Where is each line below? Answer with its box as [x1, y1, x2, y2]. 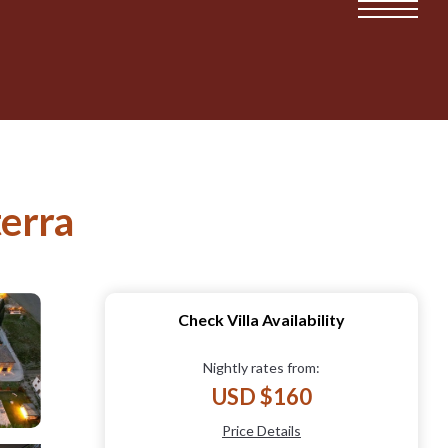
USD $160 [211, 382, 312, 410]
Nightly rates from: [203, 358, 320, 376]
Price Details [222, 421, 301, 439]
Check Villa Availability [178, 309, 345, 329]
